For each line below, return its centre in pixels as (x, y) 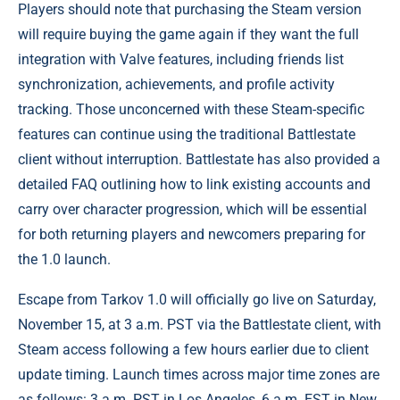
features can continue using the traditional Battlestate (187, 135)
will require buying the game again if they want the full (188, 35)
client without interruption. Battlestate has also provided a (199, 160)
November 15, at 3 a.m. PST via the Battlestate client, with (200, 325)
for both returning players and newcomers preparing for (192, 235)
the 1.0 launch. (64, 260)
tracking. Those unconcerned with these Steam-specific (191, 110)
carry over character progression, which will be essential (192, 210)
